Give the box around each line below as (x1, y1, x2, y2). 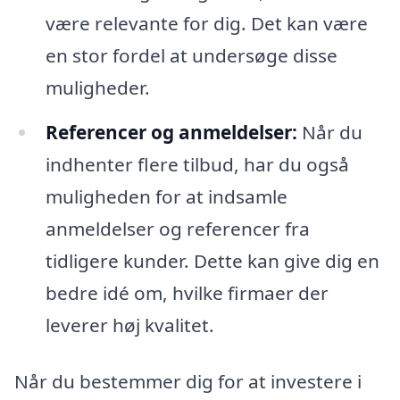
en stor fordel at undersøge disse (45, 42, 337, 68)
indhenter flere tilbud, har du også (45, 151, 349, 177)
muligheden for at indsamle (45, 183, 287, 209)
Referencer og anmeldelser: (45, 119, 297, 145)
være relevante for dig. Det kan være (45, 10, 368, 36)
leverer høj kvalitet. (45, 312, 214, 337)
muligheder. (45, 74, 150, 100)
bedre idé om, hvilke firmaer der (45, 279, 329, 305)
